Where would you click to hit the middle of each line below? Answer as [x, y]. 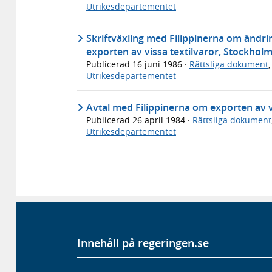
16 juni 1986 [158, 64]
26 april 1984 [160, 120]
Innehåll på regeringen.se [143, 243]
